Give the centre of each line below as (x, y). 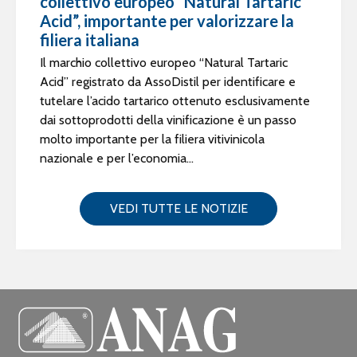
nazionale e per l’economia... (117, 158)
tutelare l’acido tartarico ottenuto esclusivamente (175, 101)
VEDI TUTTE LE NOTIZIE (178, 208)
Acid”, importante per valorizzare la (167, 21)
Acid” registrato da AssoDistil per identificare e (168, 82)
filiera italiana (90, 40)
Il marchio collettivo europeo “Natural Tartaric (164, 63)
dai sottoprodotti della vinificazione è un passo (168, 120)
